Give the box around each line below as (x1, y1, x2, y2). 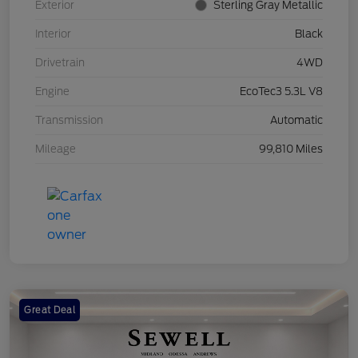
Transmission (35, 114, 103, 127)
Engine (35, 86, 70, 98)
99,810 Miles (259, 143, 323, 156)
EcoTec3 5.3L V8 (240, 86, 323, 98)
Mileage (35, 143, 76, 156)
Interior (35, 28, 71, 41)
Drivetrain (35, 57, 85, 70)
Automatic (270, 114, 323, 127)
